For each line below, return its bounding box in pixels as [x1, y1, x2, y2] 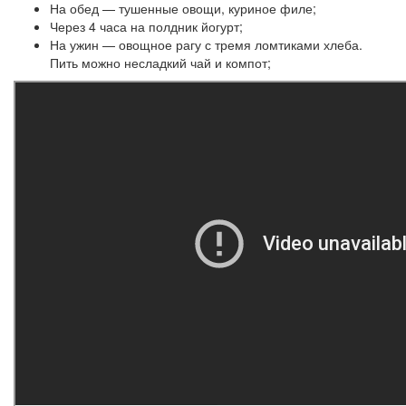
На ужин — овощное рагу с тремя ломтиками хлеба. [50, 34, 362, 53]
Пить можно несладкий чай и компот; [50, 53, 271, 72]
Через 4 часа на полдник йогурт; [50, 16, 243, 35]
